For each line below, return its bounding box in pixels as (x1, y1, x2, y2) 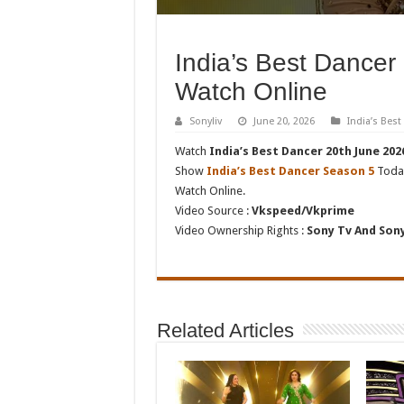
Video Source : (174, 204, 252, 217)
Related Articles (156, 319, 294, 342)
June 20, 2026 (252, 115, 315, 127)
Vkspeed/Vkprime (251, 204, 354, 217)
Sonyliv (188, 115, 222, 127)
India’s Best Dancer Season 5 (206, 164, 374, 178)
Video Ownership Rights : (174, 224, 307, 237)
